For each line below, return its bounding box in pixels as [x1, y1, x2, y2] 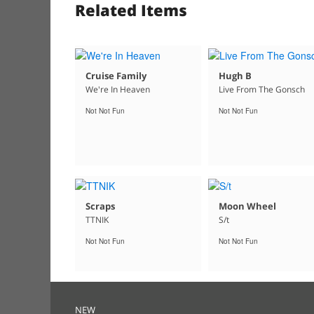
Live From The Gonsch [218, 83, 305, 95]
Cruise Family [86, 69, 146, 82]
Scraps [86, 199, 115, 212]
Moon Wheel [218, 199, 276, 212]
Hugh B [218, 69, 252, 82]
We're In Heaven [86, 83, 150, 95]
